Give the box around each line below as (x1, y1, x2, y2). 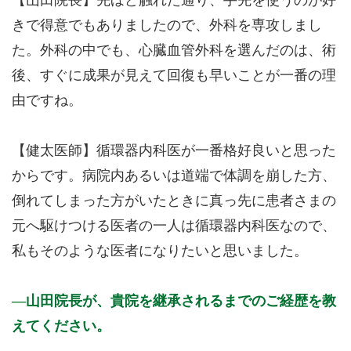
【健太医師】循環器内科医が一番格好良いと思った (12, 143, 336, 158)
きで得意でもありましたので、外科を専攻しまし (12, 17, 322, 33)
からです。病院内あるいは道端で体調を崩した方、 (12, 168, 336, 183)
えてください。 (12, 317, 110, 334)
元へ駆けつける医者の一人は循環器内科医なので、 (12, 218, 336, 233)
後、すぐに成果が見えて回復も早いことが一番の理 (12, 67, 336, 83)
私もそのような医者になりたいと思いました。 (12, 243, 308, 259)
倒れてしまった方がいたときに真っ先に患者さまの (12, 193, 336, 208)
